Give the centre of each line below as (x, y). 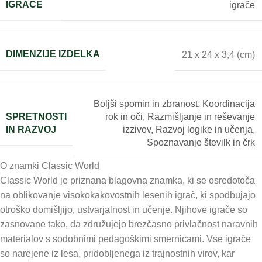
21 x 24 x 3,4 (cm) (218, 54)
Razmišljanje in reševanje (201, 117)
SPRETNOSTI (36, 116)
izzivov (137, 130)
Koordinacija (229, 104)
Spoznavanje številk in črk (201, 143)
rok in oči (124, 117)
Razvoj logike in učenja (204, 130)
